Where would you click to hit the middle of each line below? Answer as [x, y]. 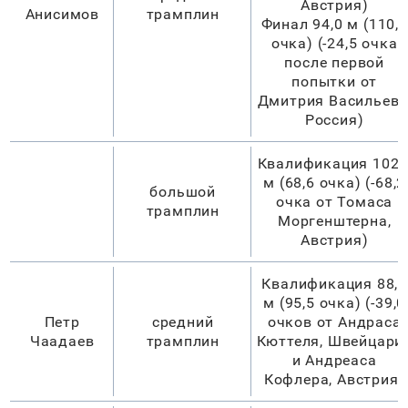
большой [183, 191]
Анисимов [62, 14]
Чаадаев [62, 341]
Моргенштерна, [335, 220]
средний [183, 321]
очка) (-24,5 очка [334, 43]
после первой [334, 62]
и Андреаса [334, 360]
